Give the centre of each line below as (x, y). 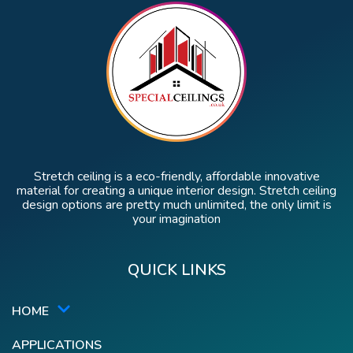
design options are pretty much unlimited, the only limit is (176, 205)
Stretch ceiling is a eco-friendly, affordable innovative (176, 177)
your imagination (176, 219)
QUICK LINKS (176, 270)
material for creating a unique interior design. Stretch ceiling (176, 191)
